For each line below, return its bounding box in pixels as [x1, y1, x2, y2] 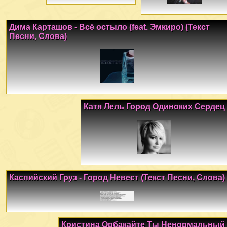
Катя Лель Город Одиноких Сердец [84, 102, 225, 111]
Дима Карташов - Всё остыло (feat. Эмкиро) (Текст [9, 23, 210, 32]
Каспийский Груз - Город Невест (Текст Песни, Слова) [9, 173, 225, 182]
